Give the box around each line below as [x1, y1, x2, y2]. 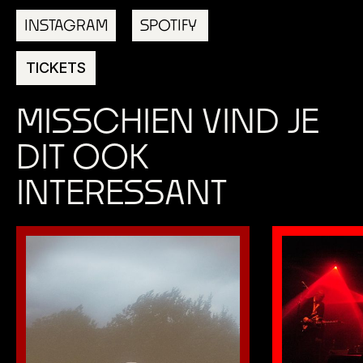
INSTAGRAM [24, 16, 108, 34]
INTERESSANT [16, 172, 227, 211]
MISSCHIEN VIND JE [16, 100, 319, 140]
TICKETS [26, 59, 86, 76]
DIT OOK [16, 136, 148, 176]
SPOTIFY [140, 16, 200, 34]
